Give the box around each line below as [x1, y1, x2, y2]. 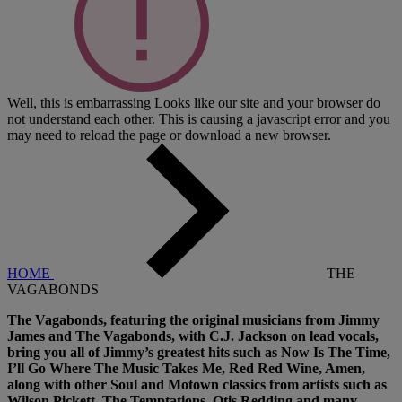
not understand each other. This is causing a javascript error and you [7, 110, 390, 127]
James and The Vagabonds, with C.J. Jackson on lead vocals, [7, 328, 379, 344]
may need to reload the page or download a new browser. [7, 127, 331, 143]
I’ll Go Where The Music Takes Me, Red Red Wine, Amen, [7, 360, 365, 376]
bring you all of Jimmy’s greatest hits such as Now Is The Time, [7, 344, 390, 360]
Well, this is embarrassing [7, 94, 151, 110]
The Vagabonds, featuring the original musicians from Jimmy [7, 311, 380, 328]
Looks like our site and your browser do [154, 94, 380, 110]
